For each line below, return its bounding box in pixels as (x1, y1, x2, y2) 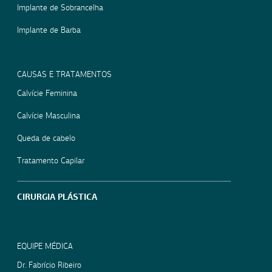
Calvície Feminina (17, 87, 78, 98)
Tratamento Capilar (17, 155, 85, 166)
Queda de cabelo (17, 132, 76, 143)
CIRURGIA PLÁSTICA (17, 191, 98, 202)
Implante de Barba (17, 24, 81, 35)
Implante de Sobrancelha (17, 2, 104, 13)
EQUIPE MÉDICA (17, 240, 73, 251)
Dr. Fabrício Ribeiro (17, 259, 82, 270)
